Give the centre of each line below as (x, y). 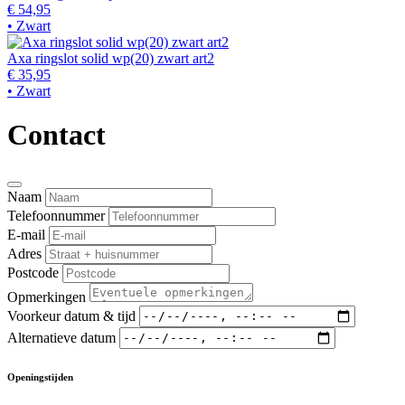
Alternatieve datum (61, 337)
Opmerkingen (47, 297)
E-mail (26, 234)
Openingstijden (40, 377)
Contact (57, 135)
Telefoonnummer (56, 215)
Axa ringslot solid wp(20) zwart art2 (111, 58)
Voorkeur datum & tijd (71, 316)
